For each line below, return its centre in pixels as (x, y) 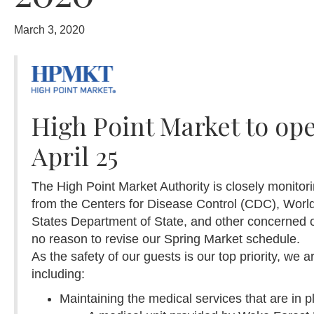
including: (58, 274)
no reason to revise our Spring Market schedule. (166, 239)
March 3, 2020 (49, 29)
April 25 (75, 155)
